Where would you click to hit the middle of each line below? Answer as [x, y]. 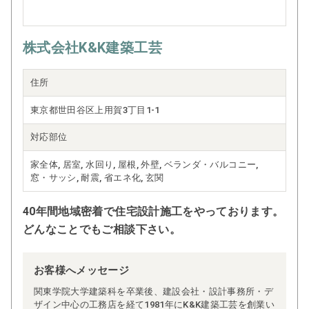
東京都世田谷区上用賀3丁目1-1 [95, 110]
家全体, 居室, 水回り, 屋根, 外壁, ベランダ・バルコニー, [144, 165]
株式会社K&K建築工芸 [92, 48]
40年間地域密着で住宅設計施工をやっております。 [153, 212]
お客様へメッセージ [82, 271]
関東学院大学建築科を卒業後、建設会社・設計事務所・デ [154, 292]
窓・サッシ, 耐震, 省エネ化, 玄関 [97, 178]
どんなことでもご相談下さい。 [102, 230]
